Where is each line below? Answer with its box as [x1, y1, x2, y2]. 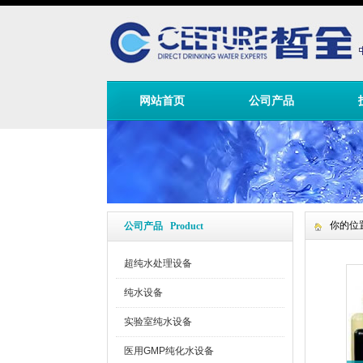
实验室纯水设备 [124, 316, 192, 327]
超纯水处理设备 [124, 258, 192, 269]
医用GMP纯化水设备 [124, 345, 214, 357]
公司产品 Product [124, 220, 203, 232]
